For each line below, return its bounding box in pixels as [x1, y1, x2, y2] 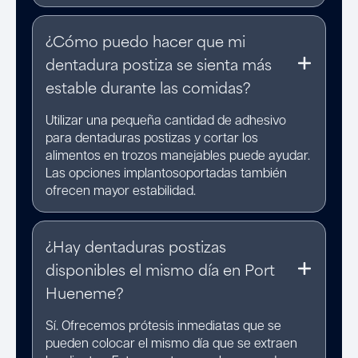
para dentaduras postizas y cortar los [46, 128, 258, 145]
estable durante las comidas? [46, 74, 251, 98]
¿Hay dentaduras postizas [46, 233, 226, 257]
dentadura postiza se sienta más [46, 51, 272, 75]
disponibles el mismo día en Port [46, 257, 275, 280]
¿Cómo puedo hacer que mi [46, 28, 245, 52]
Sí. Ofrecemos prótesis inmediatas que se [46, 316, 281, 333]
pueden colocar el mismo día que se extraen [46, 333, 297, 351]
